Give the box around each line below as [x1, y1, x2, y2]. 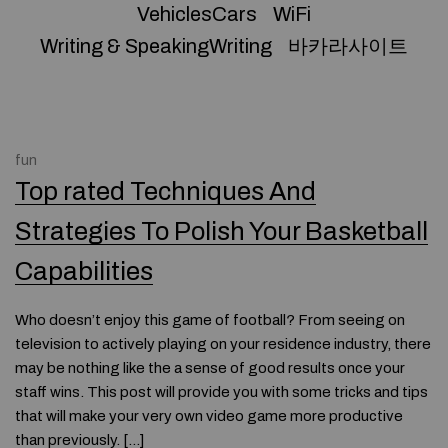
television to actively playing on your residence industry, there [15, 336, 431, 352]
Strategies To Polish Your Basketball [15, 218, 428, 245]
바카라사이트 [288, 35, 408, 57]
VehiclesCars [137, 3, 257, 25]
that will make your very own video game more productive [15, 408, 403, 424]
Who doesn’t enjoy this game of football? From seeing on [15, 312, 405, 328]
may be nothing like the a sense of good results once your [15, 360, 405, 376]
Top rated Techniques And [15, 178, 316, 205]
